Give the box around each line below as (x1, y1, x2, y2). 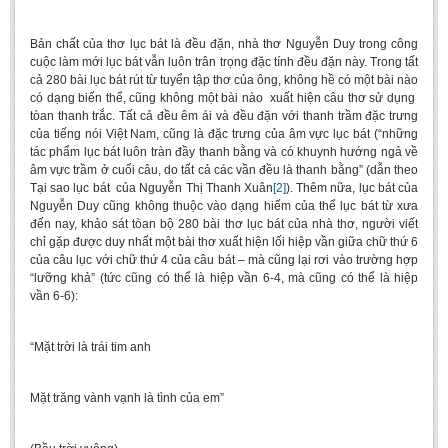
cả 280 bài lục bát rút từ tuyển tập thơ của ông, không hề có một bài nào (30, 73, 418, 87)
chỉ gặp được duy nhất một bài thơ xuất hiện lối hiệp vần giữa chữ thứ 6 (30, 235, 418, 249)
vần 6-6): (30, 289, 78, 303)
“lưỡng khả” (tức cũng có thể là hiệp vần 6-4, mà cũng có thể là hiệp (30, 271, 418, 285)
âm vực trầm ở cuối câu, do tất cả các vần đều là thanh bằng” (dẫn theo (30, 163, 418, 177)
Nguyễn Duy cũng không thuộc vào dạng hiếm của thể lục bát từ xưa (30, 199, 418, 213)
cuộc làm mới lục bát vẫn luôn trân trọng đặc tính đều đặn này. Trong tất (30, 55, 418, 69)
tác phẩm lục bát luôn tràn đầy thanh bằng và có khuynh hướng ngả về (30, 145, 418, 159)
